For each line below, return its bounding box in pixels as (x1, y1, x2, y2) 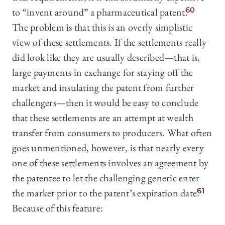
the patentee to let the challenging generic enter (12, 171, 200, 185)
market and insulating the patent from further (12, 81, 194, 94)
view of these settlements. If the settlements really (12, 36, 206, 49)
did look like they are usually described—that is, (12, 51, 200, 64)
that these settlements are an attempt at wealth (12, 111, 193, 125)
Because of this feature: (12, 201, 103, 215)
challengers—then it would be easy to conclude (12, 96, 199, 109)
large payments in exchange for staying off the (12, 66, 193, 79)
